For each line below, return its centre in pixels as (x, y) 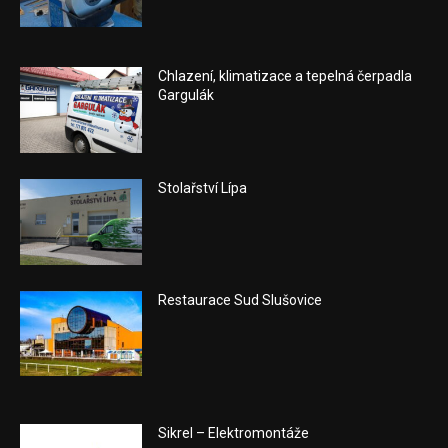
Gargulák (186, 95)
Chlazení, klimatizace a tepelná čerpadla (285, 76)
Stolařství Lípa (203, 188)
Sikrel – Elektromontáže (234, 433)
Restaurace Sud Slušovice (240, 299)
